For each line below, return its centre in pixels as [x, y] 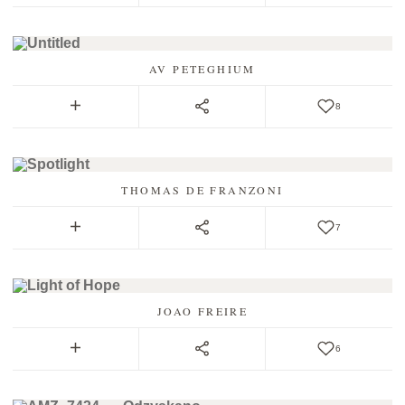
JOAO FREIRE [202, 311]
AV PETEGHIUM [202, 69]
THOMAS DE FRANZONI [202, 190]
